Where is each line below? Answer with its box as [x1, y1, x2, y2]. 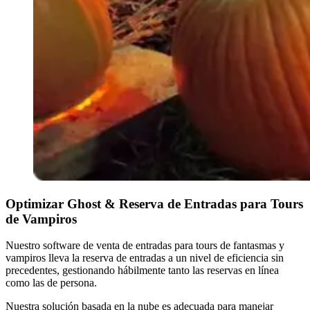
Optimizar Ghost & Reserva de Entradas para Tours [6, 196, 303, 211]
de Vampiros [6, 211, 77, 226]
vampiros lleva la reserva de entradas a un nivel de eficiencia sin [6, 252, 284, 264]
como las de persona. [6, 277, 97, 289]
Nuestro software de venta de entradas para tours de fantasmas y [6, 239, 284, 252]
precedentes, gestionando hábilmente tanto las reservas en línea [6, 264, 279, 277]
